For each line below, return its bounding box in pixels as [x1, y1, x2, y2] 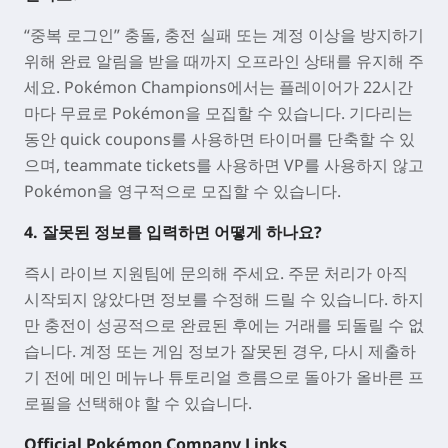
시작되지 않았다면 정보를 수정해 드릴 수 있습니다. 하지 [24, 288, 424, 310]
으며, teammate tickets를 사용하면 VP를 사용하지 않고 [24, 154, 424, 176]
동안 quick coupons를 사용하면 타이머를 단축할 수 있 [24, 128, 415, 150]
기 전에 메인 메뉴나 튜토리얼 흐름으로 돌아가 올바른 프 [24, 366, 424, 388]
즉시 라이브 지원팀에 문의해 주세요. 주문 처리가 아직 [24, 262, 408, 284]
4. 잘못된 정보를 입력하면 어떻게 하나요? [24, 221, 322, 243]
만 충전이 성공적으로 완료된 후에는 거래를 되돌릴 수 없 [24, 314, 424, 336]
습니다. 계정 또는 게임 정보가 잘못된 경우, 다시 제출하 [24, 340, 416, 362]
